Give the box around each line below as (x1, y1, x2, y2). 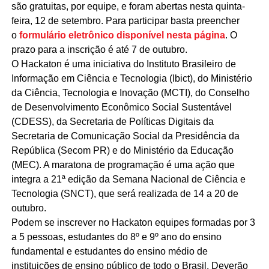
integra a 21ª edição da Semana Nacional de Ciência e (11, 174, 246, 184)
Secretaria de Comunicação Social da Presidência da (11, 130, 240, 141)
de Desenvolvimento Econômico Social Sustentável (11, 101, 232, 112)
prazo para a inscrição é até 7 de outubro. (11, 44, 187, 55)
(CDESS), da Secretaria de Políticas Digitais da (11, 116, 214, 127)
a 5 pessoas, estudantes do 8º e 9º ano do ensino (11, 231, 222, 242)
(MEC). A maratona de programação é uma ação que (11, 159, 235, 170)
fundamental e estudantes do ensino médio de (11, 246, 208, 256)
